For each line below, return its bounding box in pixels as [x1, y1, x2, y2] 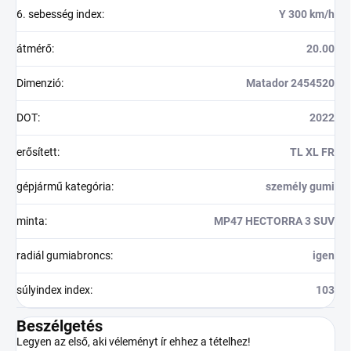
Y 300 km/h [279, 7, 335, 20]
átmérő [16, 42, 52, 55]
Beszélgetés [16, 316, 103, 335]
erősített [16, 145, 57, 158]
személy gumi [266, 179, 335, 193]
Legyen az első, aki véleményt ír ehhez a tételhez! [16, 335, 251, 348]
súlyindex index [16, 283, 90, 296]
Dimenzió [16, 76, 61, 89]
